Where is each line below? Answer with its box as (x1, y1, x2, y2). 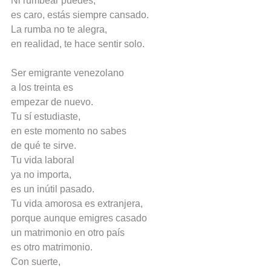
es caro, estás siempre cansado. (11, 10, 149, 21)
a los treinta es (11, 82, 73, 93)
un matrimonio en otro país (11, 227, 125, 238)
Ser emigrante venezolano (11, 68, 124, 79)
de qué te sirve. (11, 140, 76, 151)
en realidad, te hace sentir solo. (11, 39, 145, 50)
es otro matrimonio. (11, 242, 93, 253)
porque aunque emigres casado (11, 213, 147, 224)
